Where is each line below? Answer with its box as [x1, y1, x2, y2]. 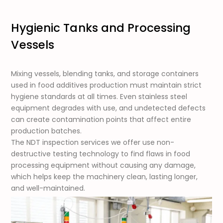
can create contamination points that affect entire [11, 114, 192, 125]
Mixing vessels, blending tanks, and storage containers [11, 69, 199, 79]
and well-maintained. [11, 183, 86, 194]
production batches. [11, 126, 82, 136]
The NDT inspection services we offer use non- [11, 137, 175, 148]
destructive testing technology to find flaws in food [11, 149, 191, 159]
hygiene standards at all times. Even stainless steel [11, 92, 188, 102]
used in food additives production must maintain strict [11, 80, 202, 91]
